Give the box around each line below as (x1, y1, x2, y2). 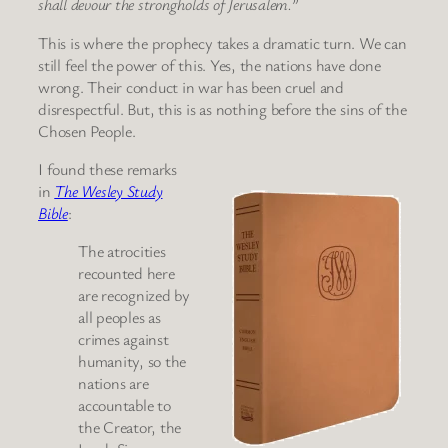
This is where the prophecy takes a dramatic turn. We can (38, 31, 407, 54)
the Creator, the (78, 416, 182, 439)
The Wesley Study (54, 179, 163, 202)
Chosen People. (38, 119, 136, 142)
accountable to (78, 394, 171, 417)
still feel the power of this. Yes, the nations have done (38, 53, 381, 76)
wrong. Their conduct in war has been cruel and (38, 75, 344, 98)
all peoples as (78, 306, 161, 329)
